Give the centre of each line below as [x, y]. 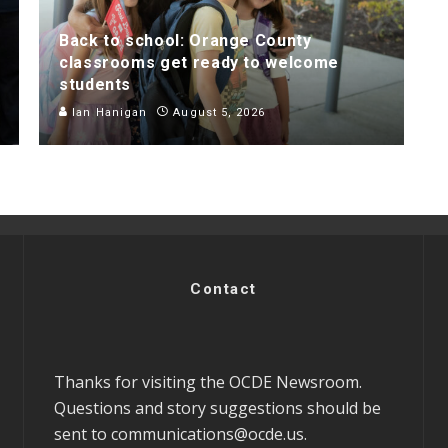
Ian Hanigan [108, 112]
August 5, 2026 [219, 112]
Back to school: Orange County [185, 40]
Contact [223, 288]
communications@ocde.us [207, 433]
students [95, 84]
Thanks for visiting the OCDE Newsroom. [208, 381]
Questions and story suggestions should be [217, 407]
